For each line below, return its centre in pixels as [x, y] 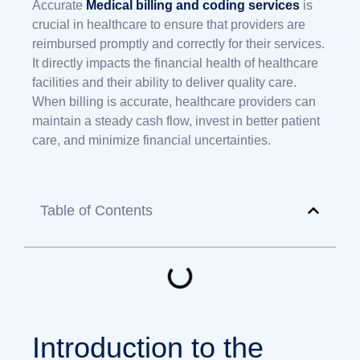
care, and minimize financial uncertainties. [151, 140]
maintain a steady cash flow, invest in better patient [176, 121]
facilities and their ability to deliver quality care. [164, 82]
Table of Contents [96, 210]
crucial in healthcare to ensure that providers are [169, 24]
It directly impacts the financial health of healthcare [175, 63]
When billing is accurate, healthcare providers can [174, 101]
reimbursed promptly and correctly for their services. [178, 43]
